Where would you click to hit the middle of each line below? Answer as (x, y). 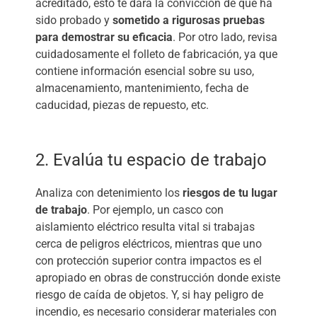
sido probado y (73, 20)
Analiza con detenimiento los (109, 192)
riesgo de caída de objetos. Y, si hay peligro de (149, 294)
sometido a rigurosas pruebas (187, 20)
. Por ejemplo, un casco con (155, 209)
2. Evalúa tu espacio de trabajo (151, 160)
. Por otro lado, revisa (225, 37)
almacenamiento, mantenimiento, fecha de (142, 88)
